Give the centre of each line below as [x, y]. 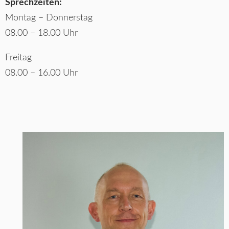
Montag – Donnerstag [49, 18]
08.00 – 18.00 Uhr [41, 33]
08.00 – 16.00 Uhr [41, 73]
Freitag [18, 58]
